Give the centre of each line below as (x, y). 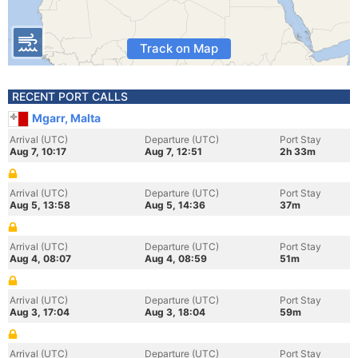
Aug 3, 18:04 (175, 312)
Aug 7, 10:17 (38, 151)
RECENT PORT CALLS (70, 96)
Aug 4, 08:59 (176, 259)
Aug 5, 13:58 (40, 205)
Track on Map (179, 48)
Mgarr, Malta (66, 118)
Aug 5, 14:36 (175, 205)
